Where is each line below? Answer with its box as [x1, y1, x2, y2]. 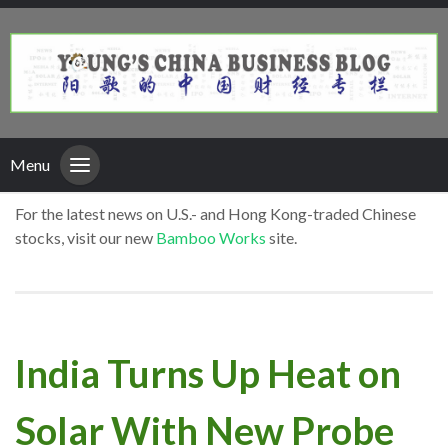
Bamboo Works [156, 228, 266, 248]
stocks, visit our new [15, 228, 156, 248]
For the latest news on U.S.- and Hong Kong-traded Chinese [15, 204, 416, 224]
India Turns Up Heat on [15, 349, 401, 396]
